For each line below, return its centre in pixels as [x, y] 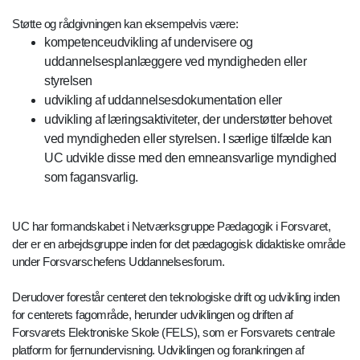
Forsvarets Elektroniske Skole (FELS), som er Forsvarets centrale [173, 332]
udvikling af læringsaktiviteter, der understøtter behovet [188, 119]
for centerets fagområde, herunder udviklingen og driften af [153, 314]
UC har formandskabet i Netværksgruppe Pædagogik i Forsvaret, [171, 226]
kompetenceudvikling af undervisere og [149, 42]
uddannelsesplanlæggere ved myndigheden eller [175, 61]
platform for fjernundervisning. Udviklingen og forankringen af [158, 350]
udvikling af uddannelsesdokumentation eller [163, 100]
